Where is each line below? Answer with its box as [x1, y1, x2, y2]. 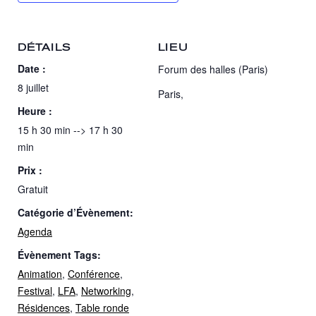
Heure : [18, 104, 52, 119]
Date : [18, 61, 46, 76]
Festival [18, 284, 52, 298]
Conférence [68, 267, 120, 281]
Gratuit [18, 182, 48, 197]
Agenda [18, 224, 52, 239]
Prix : [18, 163, 42, 178]
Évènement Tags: [18, 248, 101, 262]
